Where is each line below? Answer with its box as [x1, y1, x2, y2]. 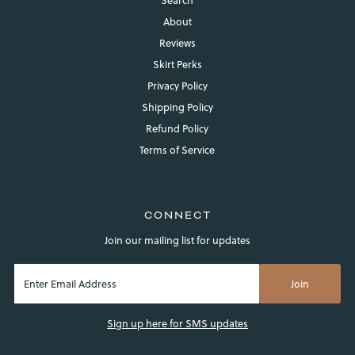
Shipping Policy [141, 99, 213, 114]
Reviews [158, 35, 196, 50]
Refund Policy [146, 120, 209, 136]
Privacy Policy [147, 78, 208, 93]
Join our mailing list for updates [105, 232, 250, 247]
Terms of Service [139, 142, 216, 157]
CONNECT [143, 208, 212, 222]
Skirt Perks [152, 56, 202, 71]
